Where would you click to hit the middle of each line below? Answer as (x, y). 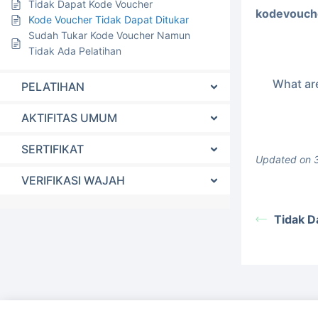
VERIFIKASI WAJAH (73, 180)
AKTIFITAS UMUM (69, 118)
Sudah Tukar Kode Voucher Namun (109, 35)
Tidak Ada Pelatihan (75, 51)
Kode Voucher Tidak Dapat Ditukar (109, 20)
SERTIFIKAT (53, 149)
